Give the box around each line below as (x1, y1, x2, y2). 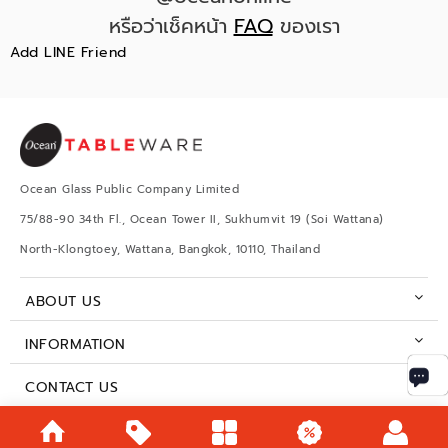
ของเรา (272, 11, 340, 41)
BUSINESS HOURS (25, 420, 150, 441)
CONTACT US (25, 377, 118, 398)
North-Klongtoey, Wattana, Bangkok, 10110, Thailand (20, 241, 320, 258)
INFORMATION (25, 334, 126, 355)
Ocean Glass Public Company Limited (20, 181, 239, 198)
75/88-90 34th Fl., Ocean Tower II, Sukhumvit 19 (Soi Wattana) (20, 211, 384, 228)
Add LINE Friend (10, 42, 127, 63)
